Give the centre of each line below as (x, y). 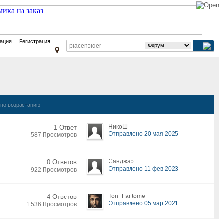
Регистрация (35, 41)
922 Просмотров (54, 170)
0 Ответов (62, 162)
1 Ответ (65, 127)
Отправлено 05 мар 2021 (143, 203)
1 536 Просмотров (52, 204)
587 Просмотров (54, 135)
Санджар (121, 161)
